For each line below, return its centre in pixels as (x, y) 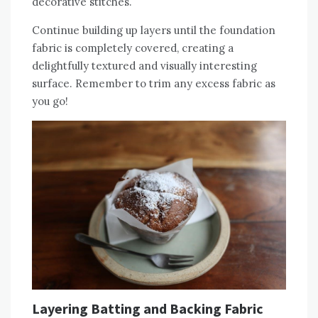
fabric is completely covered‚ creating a (133, 48)
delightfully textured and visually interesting (144, 65)
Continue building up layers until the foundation (154, 30)
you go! (50, 101)
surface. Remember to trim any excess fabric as (154, 83)
